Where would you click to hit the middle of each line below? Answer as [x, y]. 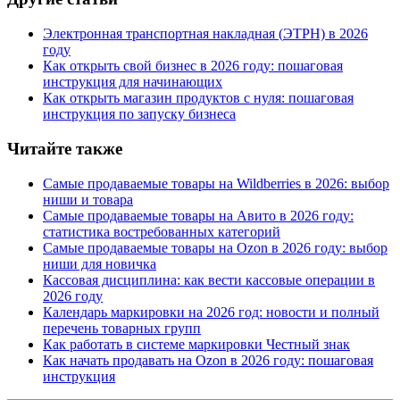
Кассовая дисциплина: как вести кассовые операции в [209, 279]
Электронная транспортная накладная [159, 34]
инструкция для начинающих [133, 82]
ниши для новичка [100, 263]
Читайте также [65, 148]
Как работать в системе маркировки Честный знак [196, 344]
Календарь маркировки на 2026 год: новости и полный [211, 312]
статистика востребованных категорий [162, 231]
